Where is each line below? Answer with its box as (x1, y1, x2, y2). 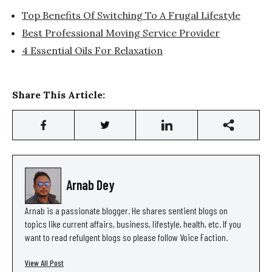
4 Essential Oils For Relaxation (22, 44, 163, 57)
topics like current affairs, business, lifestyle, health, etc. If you (25, 218, 241, 230)
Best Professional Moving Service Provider (22, 27, 220, 39)
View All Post (25, 257, 64, 268)
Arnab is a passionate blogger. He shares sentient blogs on (25, 205, 228, 217)
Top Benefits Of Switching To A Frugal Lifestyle (22, 9, 240, 22)
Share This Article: (12, 89, 105, 101)
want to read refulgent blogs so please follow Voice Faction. (25, 231, 228, 243)
